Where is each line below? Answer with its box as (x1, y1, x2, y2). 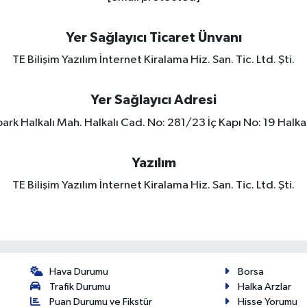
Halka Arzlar (237, 281, 291, 292)
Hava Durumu (49, 266, 109, 277)
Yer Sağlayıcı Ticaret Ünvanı (65, 30, 242, 45)
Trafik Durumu (49, 281, 111, 292)
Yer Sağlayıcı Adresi (90, 93, 217, 107)
